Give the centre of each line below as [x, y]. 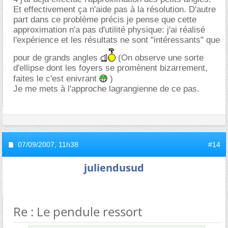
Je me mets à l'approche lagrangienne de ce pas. [106, 89]
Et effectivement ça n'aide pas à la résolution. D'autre [115, 9]
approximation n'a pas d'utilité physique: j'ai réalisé [109, 30]
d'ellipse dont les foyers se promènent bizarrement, [110, 68]
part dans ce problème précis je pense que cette [105, 19]
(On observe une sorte [160, 58]
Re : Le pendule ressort [78, 211]
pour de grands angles [57, 58]
